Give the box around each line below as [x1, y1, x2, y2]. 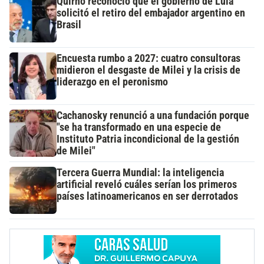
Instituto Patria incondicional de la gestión [57, 133, 239, 146]
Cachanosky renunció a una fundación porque [57, 110, 249, 122]
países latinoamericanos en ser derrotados [57, 190, 238, 203]
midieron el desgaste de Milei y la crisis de [57, 64, 240, 77]
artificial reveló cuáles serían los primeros [57, 179, 237, 191]
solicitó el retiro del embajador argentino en [57, 7, 245, 19]
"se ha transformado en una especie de [57, 121, 221, 134]
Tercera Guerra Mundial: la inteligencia [57, 167, 224, 179]
